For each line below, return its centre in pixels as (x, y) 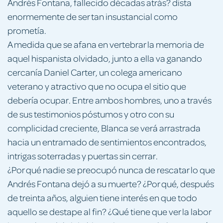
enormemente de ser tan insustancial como (93, 16)
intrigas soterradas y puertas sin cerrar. (83, 155)
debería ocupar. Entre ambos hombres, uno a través (110, 100)
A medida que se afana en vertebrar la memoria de (106, 44)
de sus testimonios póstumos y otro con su (91, 113)
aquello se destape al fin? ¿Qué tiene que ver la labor (109, 211)
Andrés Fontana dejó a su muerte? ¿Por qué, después (111, 183)
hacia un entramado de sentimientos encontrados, (107, 141)
